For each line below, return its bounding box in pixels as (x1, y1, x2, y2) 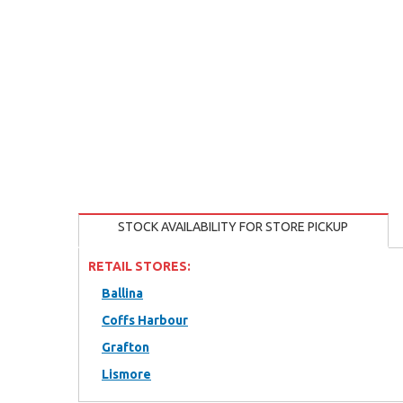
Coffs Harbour (102, 313, 188, 327)
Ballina (102, 286, 143, 300)
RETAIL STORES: (88, 259, 191, 273)
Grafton (102, 340, 149, 354)
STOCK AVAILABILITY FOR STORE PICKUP (118, 219, 348, 234)
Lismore (102, 367, 151, 381)
